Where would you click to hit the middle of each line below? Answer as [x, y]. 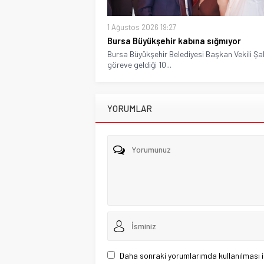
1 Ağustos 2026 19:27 [142, 27]
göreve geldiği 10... [139, 64]
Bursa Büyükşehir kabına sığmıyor [174, 40]
